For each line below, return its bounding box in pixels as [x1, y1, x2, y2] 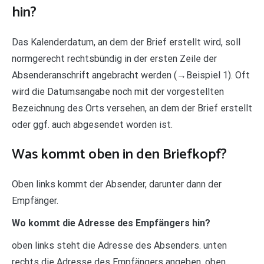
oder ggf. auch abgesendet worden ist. [12, 118, 173, 130]
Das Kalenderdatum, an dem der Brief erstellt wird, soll [12, 36, 240, 48]
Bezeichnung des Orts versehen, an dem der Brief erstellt [12, 102, 252, 114]
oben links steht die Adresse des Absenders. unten [12, 239, 227, 251]
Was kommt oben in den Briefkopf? [12, 143, 227, 166]
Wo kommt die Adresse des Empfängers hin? [12, 217, 210, 229]
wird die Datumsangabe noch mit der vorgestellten [12, 85, 224, 97]
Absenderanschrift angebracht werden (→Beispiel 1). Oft [12, 69, 250, 81]
